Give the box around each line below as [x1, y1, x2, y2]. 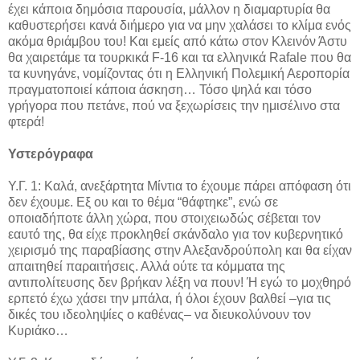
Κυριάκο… [8, 324, 68, 338]
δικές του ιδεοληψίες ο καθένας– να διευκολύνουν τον [8, 308, 311, 322]
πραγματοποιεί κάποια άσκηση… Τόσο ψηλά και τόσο [8, 83, 312, 97]
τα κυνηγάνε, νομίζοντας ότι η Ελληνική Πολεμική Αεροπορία [8, 67, 350, 81]
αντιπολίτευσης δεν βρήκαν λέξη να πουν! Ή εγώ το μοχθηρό [8, 276, 351, 290]
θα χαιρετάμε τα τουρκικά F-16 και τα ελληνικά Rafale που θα [8, 51, 351, 65]
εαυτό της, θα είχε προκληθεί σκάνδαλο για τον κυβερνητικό [8, 227, 343, 242]
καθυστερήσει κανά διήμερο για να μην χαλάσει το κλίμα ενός [8, 18, 351, 33]
